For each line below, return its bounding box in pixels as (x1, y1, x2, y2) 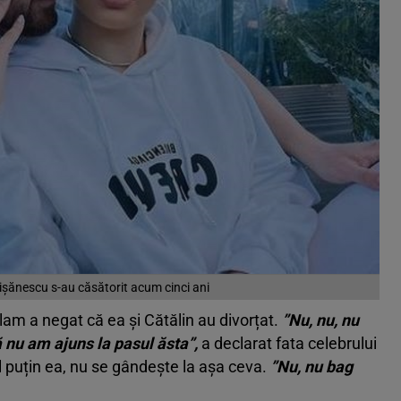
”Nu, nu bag (270, 357, 353, 377)
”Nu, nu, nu (278, 311, 359, 330)
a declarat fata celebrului (201, 334, 377, 354)
